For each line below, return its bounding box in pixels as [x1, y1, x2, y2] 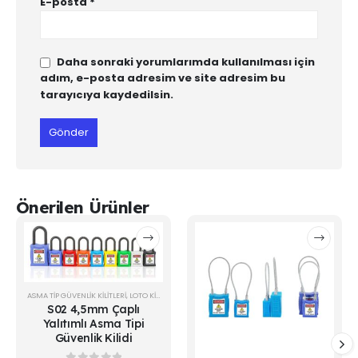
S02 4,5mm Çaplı [47, 301, 140, 316]
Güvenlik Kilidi [54, 330, 133, 344]
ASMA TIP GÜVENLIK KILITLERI [27, 289, 126, 300]
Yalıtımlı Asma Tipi [42, 316, 145, 330]
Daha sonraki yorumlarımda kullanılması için [57, 54, 315, 70]
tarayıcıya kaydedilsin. [40, 87, 173, 103]
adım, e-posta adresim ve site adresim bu [40, 70, 285, 86]
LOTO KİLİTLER [129, 289, 156, 300]
